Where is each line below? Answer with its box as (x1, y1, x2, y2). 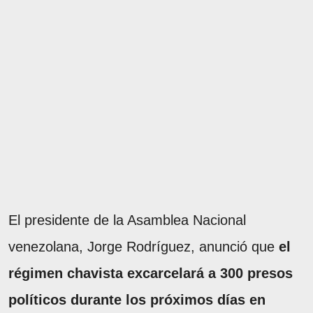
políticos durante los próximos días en (8, 291, 265, 307)
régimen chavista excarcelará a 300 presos (8, 265, 293, 281)
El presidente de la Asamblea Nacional (8, 212, 246, 228)
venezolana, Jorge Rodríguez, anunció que (8, 238, 279, 254)
